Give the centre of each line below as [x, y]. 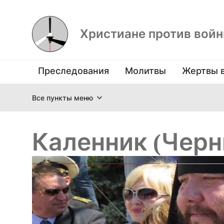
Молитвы [145, 71]
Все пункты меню [62, 97]
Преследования [73, 71]
